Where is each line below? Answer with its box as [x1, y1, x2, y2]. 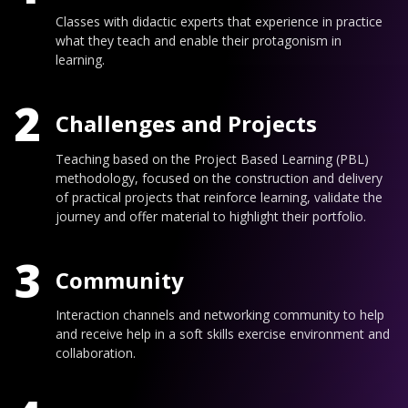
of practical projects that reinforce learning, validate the [56, 188, 382, 206]
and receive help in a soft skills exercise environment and [56, 325, 390, 343]
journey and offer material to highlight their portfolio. [56, 207, 366, 225]
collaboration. [56, 344, 136, 362]
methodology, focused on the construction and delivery [56, 168, 382, 187]
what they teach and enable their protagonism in [56, 31, 342, 49]
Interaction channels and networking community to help [56, 306, 384, 324]
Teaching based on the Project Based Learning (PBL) [56, 149, 369, 168]
